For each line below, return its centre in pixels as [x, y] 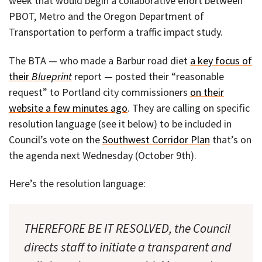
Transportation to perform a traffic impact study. [116, 32]
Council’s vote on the [56, 139]
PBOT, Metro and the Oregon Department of [106, 16]
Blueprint [52, 76]
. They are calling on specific [189, 108]
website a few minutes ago [68, 108]
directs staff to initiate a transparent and [128, 247]
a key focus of [221, 60]
